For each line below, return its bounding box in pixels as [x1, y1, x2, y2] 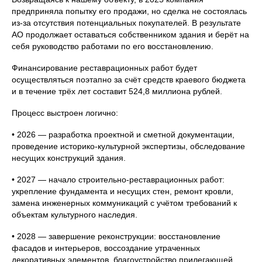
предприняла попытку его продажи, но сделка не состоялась [12, 6, 247, 16]
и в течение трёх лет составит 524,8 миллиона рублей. [12, 87, 222, 96]
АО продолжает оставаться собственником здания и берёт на [12, 30, 249, 40]
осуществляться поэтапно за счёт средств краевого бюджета [12, 75, 246, 85]
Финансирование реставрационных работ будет [12, 63, 197, 73]
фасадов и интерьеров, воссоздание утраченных [12, 243, 200, 253]
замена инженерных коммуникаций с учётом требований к [12, 198, 237, 208]
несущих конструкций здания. [12, 153, 126, 163]
